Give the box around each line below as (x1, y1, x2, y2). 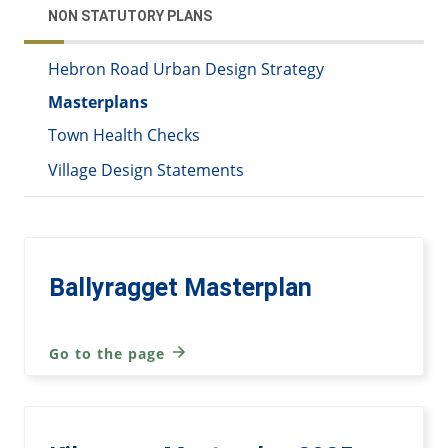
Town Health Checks (48, 124, 200, 147)
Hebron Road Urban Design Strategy (48, 58, 324, 81)
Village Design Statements (48, 159, 244, 182)
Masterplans (48, 91, 148, 114)
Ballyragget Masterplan (49, 273, 312, 303)
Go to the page (49, 343, 170, 363)
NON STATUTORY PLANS (48, 8, 212, 25)
